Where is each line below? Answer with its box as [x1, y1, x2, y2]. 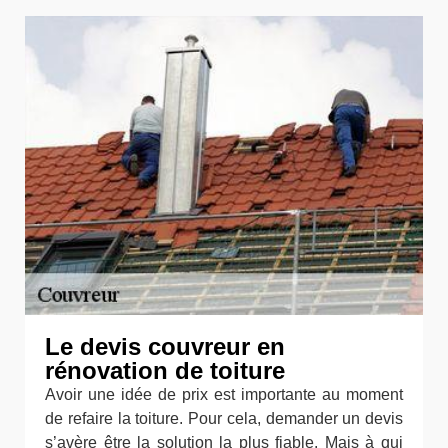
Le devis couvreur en [45, 332, 285, 360]
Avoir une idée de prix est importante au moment [45, 385, 403, 403]
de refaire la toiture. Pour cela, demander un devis [45, 409, 403, 427]
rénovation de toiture [45, 356, 285, 384]
